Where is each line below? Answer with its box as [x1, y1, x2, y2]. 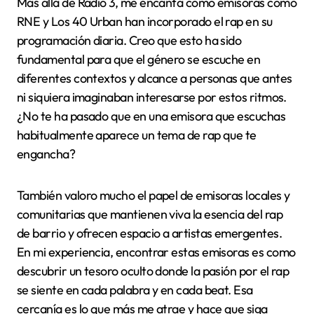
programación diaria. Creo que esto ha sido [17, 32, 242, 49]
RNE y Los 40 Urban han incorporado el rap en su [17, 13, 273, 30]
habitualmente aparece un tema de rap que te [17, 127, 257, 144]
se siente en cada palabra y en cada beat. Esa [17, 282, 253, 299]
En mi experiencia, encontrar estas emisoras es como [17, 244, 296, 261]
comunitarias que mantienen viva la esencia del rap [17, 206, 282, 223]
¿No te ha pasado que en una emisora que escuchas [17, 108, 286, 125]
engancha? [17, 146, 76, 163]
